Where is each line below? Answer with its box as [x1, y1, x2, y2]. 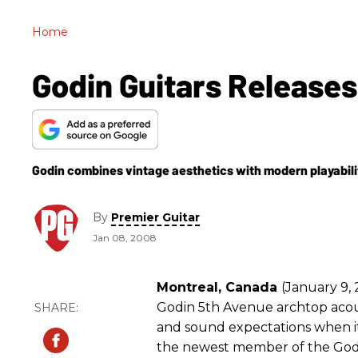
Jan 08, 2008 [93, 232, 157, 245]
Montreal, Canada [157, 279, 281, 295]
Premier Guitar [111, 210, 200, 225]
